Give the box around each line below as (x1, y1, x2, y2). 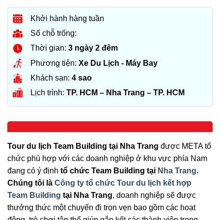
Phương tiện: (30, 58, 79, 67)
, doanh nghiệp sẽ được (112, 191, 196, 200)
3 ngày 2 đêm (68, 44, 118, 53)
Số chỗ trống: (30, 29, 77, 38)
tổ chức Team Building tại (60, 166, 158, 175)
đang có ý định (7, 166, 60, 175)
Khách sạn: (30, 73, 72, 82)
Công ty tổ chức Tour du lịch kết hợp (55, 179, 192, 188)
